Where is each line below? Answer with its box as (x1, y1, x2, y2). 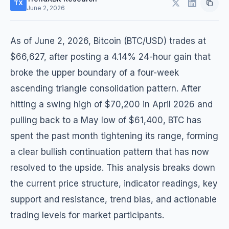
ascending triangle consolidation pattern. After (10, 83, 201, 94)
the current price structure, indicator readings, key (10, 178, 218, 189)
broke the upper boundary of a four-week (10, 67, 179, 78)
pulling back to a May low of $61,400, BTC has (10, 115, 201, 125)
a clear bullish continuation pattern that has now (10, 147, 209, 157)
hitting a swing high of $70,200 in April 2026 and (10, 99, 213, 109)
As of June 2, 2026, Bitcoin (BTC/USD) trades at (10, 36, 206, 46)
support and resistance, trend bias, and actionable (10, 194, 217, 204)
